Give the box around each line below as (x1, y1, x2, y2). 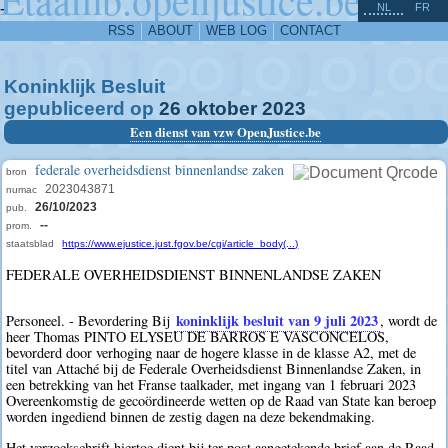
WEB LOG (205, 23, 267, 38)
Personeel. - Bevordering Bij (6, 311, 175, 331)
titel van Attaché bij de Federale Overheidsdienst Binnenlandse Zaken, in (6, 359, 422, 379)
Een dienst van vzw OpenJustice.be (130, 123, 322, 141)
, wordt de (380, 311, 438, 331)
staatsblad (6, 238, 55, 249)
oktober (186, 98, 257, 119)
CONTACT (279, 23, 341, 38)
